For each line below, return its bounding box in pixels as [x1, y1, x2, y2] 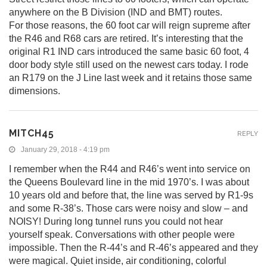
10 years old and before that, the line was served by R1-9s [9, 190, 253, 201]
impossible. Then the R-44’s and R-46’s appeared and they [9, 243, 258, 253]
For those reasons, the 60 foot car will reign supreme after [9, 20, 250, 31]
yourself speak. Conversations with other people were [9, 229, 235, 240]
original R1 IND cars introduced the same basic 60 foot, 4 [9, 46, 249, 57]
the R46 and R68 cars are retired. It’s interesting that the [9, 33, 243, 44]
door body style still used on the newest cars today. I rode [9, 60, 249, 70]
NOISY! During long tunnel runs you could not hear [9, 216, 223, 227]
